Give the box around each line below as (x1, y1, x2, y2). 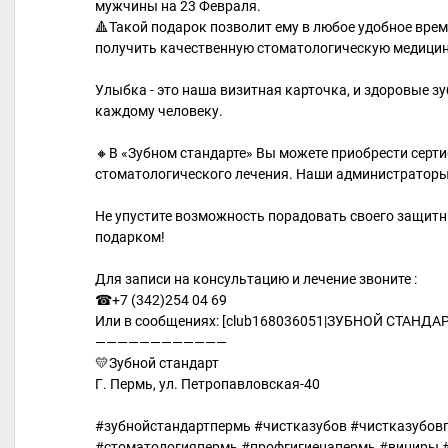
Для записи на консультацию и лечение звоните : (95, 271, 417, 287)
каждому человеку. (95, 103, 223, 119)
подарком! (95, 229, 165, 245)
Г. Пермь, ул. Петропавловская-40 (95, 376, 320, 392)
